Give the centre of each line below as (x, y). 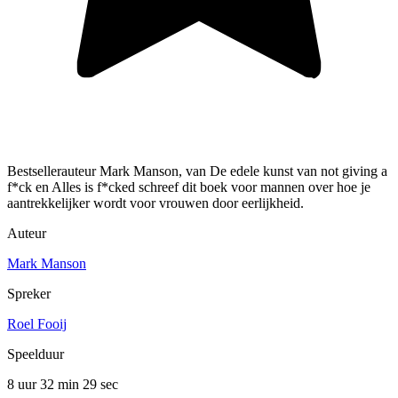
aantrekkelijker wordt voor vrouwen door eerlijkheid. (155, 203)
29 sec (100, 384)
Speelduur (36, 354)
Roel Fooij (37, 323)
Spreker (29, 293)
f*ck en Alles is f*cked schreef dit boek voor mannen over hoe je (189, 187)
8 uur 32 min (45, 384)
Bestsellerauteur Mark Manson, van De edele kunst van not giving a (197, 171)
